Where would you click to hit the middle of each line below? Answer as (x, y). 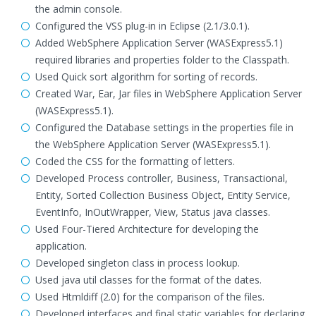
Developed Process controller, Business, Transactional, (162, 178)
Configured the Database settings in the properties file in (164, 127)
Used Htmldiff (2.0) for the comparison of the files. (150, 297)
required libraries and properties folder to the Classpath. (162, 60)
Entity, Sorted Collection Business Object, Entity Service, (163, 195)
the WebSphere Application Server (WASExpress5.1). (153, 144)
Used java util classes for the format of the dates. (148, 280)
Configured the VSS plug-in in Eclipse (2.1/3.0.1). (142, 26)
